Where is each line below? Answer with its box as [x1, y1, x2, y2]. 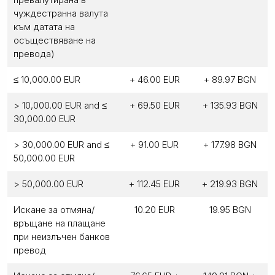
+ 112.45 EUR [129, 177, 180, 190]
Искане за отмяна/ [14, 203, 95, 215]
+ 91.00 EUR [130, 138, 179, 150]
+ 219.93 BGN [202, 177, 258, 190]
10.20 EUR [134, 203, 175, 215]
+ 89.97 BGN [204, 73, 256, 85]
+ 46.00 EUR [129, 73, 180, 85]
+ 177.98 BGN [203, 138, 257, 150]
